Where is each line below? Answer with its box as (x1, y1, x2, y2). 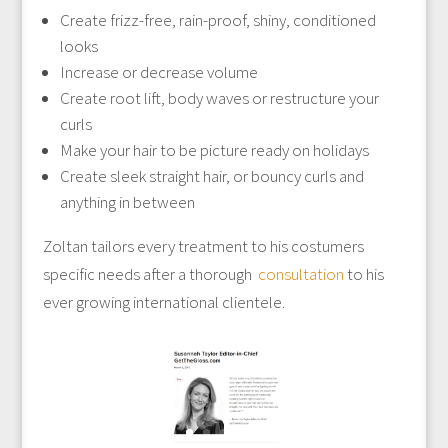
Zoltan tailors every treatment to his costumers (42, 235, 364, 257)
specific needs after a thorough (42, 263, 258, 285)
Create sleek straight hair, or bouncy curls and (59, 165, 364, 187)
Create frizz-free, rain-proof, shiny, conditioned (59, 9, 376, 31)
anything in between (59, 191, 195, 213)
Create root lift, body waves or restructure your (59, 87, 379, 109)
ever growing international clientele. (42, 291, 285, 313)
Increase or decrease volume (59, 61, 258, 83)
